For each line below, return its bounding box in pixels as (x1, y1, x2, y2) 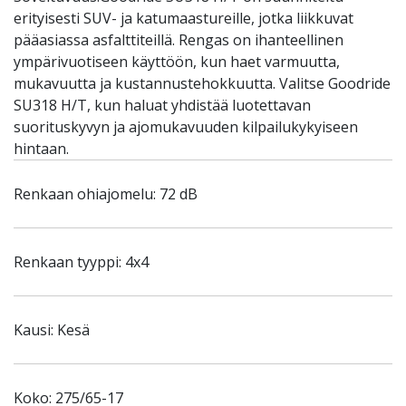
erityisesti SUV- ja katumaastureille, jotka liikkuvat (14, 8, 353, 28)
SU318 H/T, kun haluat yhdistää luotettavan (14, 95, 311, 115)
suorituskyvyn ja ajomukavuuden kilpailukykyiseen (14, 117, 358, 137)
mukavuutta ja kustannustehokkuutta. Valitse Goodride (14, 73, 391, 93)
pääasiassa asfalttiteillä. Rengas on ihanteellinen (14, 30, 343, 50)
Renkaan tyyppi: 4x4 (14, 252, 149, 272)
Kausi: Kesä (14, 320, 90, 340)
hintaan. (14, 139, 69, 159)
